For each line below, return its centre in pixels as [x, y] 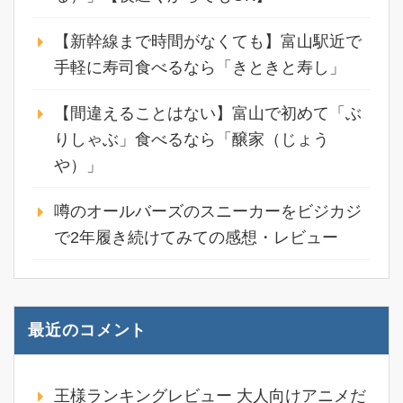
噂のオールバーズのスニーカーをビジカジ [208, 211]
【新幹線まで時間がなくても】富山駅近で [208, 41]
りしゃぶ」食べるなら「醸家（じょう [192, 139]
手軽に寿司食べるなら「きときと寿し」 [200, 67]
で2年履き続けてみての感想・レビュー [196, 237]
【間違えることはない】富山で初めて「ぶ [208, 113]
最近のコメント [88, 330]
